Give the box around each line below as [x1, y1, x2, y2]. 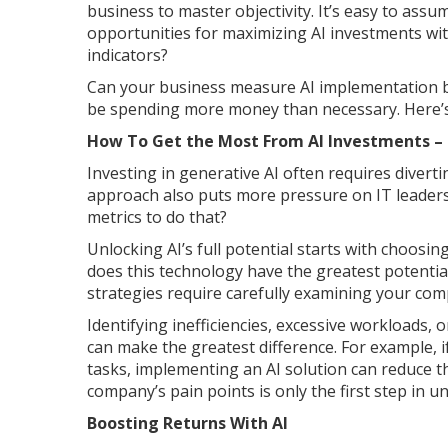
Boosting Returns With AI [87, 411, 292, 434]
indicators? [87, 43, 168, 66]
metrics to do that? [87, 205, 227, 228]
